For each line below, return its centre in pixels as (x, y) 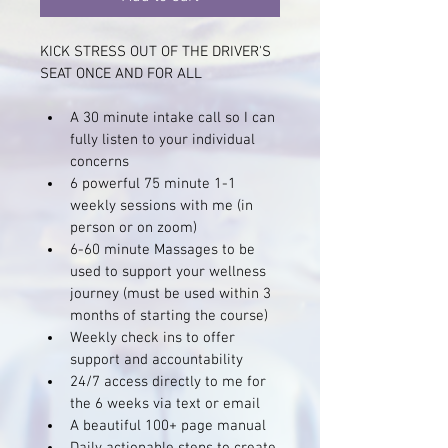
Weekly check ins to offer (154, 338)
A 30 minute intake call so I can (174, 118)
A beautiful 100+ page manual (170, 426)
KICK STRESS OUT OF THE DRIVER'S (157, 52)
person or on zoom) (133, 228)
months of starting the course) (169, 316)
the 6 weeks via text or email (165, 404)
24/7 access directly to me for (170, 382)
